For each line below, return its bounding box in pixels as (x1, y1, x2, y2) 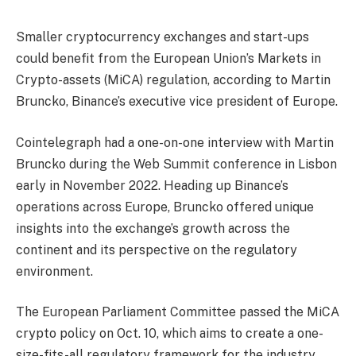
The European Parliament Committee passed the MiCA (16, 304, 339, 320)
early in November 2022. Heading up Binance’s (16, 177, 288, 193)
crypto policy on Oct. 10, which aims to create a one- (16, 326, 323, 342)
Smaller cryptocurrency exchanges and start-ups (16, 29, 309, 44)
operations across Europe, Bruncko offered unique (16, 199, 314, 215)
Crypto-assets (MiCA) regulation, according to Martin (16, 72, 331, 87)
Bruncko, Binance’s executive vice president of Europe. (16, 94, 338, 109)
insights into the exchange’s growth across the (16, 220, 290, 236)
